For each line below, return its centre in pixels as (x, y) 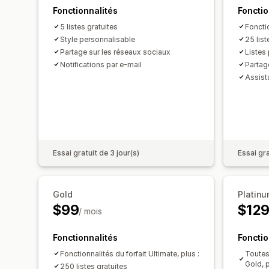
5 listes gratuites (89, 26)
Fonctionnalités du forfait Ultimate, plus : (130, 253)
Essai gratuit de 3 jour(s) (96, 153)
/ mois (91, 211)
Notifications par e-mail (101, 64)
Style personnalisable (98, 39)
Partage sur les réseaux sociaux (115, 52)
